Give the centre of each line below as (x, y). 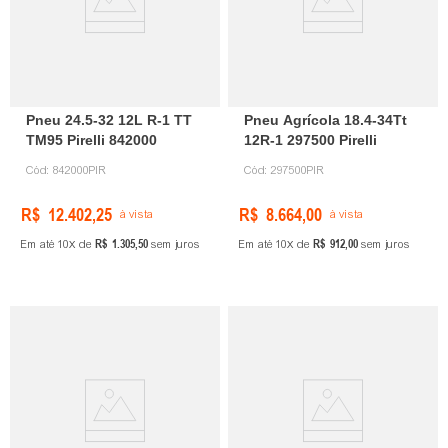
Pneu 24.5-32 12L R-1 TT (109, 120)
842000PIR (80, 170)
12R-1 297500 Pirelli (310, 140)
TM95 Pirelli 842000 (91, 140)
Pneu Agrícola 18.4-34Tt (325, 120)
